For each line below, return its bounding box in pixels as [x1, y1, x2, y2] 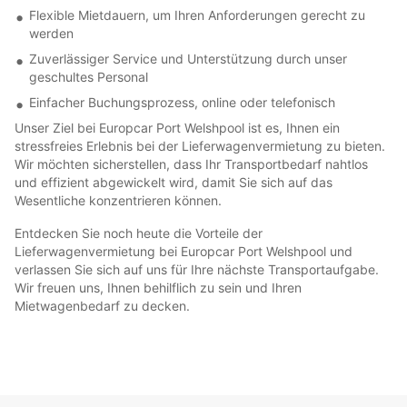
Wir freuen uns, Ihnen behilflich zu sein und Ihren [15, 279, 302, 295]
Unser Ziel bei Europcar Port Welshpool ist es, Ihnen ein [15, 119, 340, 135]
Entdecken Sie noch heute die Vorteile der [15, 224, 263, 241]
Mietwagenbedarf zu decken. [15, 297, 190, 313]
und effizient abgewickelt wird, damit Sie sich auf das [15, 174, 333, 190]
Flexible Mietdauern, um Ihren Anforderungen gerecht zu [29, 6, 365, 23]
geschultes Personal [29, 68, 148, 84]
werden [29, 25, 74, 41]
